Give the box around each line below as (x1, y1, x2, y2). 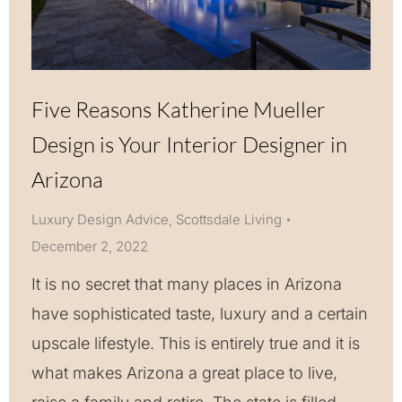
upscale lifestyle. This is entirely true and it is (31, 333, 360, 353)
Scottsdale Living (176, 210, 282, 228)
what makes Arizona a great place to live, (31, 363, 337, 382)
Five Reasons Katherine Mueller (31, 95, 326, 123)
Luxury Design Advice (31, 210, 169, 228)
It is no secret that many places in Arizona (31, 274, 342, 293)
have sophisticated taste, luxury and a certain (31, 303, 368, 323)
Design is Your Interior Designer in (31, 130, 347, 158)
